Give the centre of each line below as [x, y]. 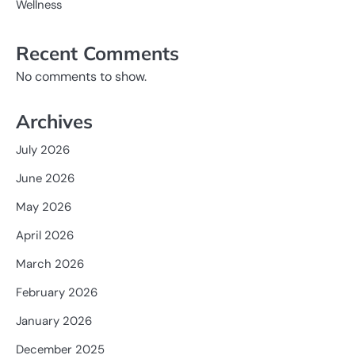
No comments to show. [81, 77]
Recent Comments [97, 53]
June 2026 [45, 178]
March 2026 [50, 264]
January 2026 [54, 321]
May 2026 [44, 207]
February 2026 [57, 292]
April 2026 [45, 235]
